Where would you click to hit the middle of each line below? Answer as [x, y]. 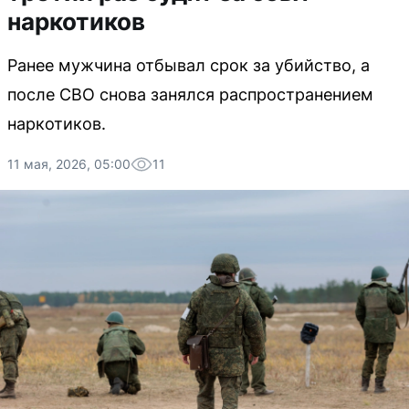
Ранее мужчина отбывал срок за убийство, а [189, 65]
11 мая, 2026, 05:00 [69, 164]
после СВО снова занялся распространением [190, 94]
